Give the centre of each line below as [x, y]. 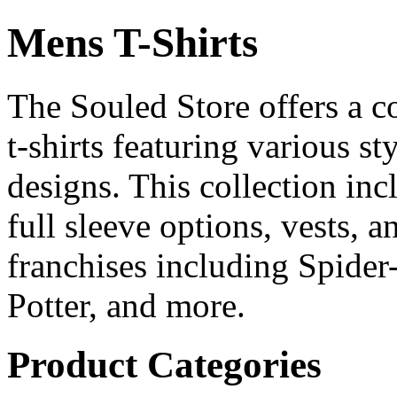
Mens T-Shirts [132, 43]
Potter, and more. [126, 305]
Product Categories [164, 364]
